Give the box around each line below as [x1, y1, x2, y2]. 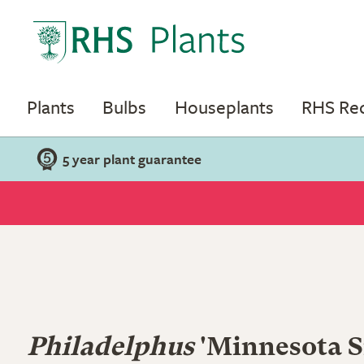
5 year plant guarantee [63, 149, 201, 169]
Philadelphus [27, 336, 194, 362]
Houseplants [174, 93, 274, 120]
